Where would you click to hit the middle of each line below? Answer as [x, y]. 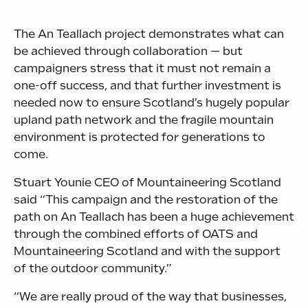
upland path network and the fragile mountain [144, 120]
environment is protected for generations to [140, 137]
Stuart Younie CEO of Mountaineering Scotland [147, 182]
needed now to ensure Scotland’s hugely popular [152, 102]
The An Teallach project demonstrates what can [149, 34]
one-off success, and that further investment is [147, 85]
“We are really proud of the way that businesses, [150, 296]
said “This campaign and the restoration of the [146, 199]
